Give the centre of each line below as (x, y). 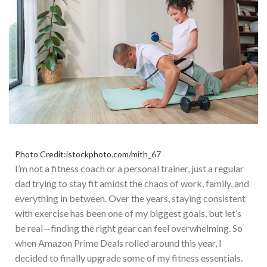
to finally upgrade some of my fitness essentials (145, 257)
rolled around (152, 243)
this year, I (201, 243)
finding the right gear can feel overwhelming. (142, 228)
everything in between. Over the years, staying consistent (130, 198)
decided (32, 257)
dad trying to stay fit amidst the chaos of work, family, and (132, 183)
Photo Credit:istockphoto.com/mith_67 (88, 154)
